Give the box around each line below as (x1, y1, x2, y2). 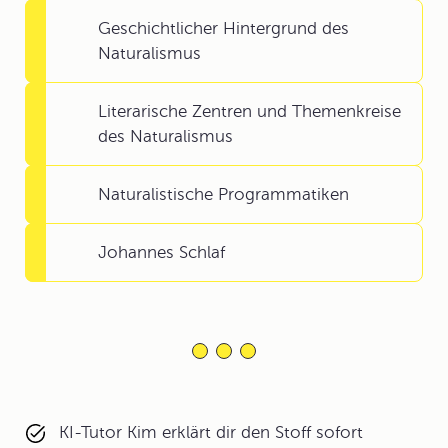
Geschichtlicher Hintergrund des (98, 19, 349, 38)
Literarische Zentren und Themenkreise (98, 102, 401, 121)
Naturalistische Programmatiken (98, 185, 349, 204)
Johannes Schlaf (98, 243, 225, 262)
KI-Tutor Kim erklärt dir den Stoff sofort (59, 423, 363, 442)
